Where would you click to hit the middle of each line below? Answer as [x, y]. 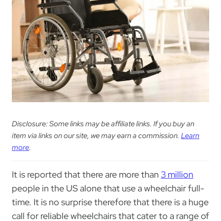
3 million [177, 175]
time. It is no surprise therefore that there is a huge [110, 202]
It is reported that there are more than [86, 175]
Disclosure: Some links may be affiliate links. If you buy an [103, 124]
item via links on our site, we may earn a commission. [96, 136]
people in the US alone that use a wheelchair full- [108, 188]
